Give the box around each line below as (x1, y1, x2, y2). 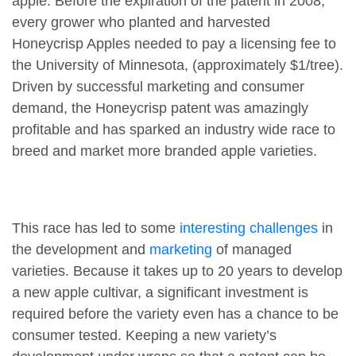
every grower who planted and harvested (12, 14, 270, 31)
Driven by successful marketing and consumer (12, 79, 304, 95)
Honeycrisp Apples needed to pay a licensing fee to (12, 36, 336, 52)
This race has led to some (12, 220, 180, 237)
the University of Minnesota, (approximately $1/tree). (12, 57, 343, 74)
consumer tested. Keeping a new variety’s (12, 327, 277, 344)
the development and (12, 242, 149, 258)
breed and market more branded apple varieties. (12, 143, 317, 160)
